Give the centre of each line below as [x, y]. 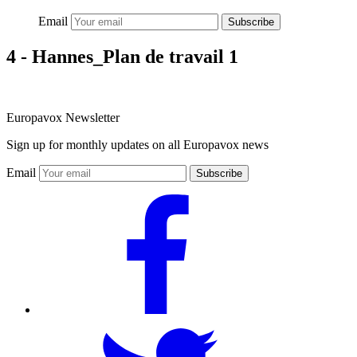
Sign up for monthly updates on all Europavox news [137, 144]
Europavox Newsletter [63, 117]
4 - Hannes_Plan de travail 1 [122, 56]
